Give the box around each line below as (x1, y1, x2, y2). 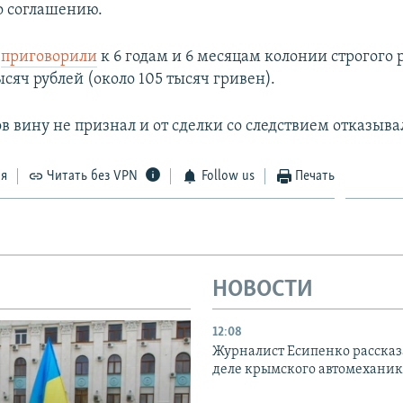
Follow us (201, 168, 255, 184)
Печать (295, 168, 336, 184)
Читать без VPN (47, 168, 139, 184)
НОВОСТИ (212, 277, 313, 302)
